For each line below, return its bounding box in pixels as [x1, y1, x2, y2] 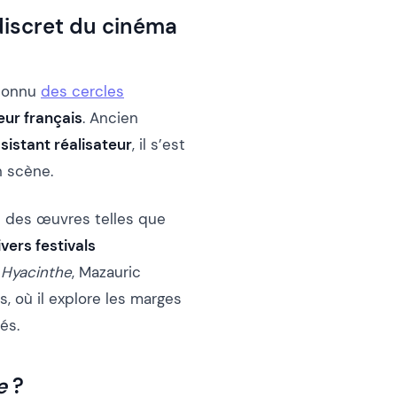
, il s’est [132, 135, 185, 155]
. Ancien [82, 108, 138, 128]
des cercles [41, 82, 124, 102]
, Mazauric [72, 262, 141, 283]
